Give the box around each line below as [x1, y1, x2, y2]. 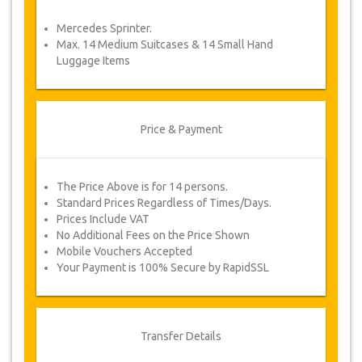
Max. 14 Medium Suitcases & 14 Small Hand [57, 38, 273, 51]
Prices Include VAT [57, 213, 149, 225]
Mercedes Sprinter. [57, 22, 152, 35]
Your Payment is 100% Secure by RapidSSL [57, 261, 269, 274]
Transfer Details [141, 330, 221, 343]
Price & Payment [140, 123, 222, 136]
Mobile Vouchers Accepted [57, 245, 192, 258]
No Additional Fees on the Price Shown [57, 229, 250, 242]
